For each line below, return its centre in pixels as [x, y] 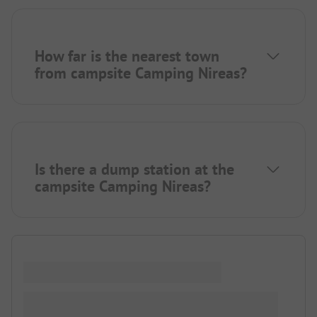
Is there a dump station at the [134, 169]
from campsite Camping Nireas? [141, 73]
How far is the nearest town [127, 56]
